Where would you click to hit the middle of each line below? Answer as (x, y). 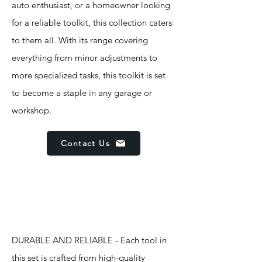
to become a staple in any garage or (82, 93)
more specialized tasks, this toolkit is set (89, 75)
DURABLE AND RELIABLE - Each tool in (89, 240)
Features (44, 204)
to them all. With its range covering (80, 40)
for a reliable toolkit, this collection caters (92, 23)
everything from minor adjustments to (85, 58)
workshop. (32, 110)
